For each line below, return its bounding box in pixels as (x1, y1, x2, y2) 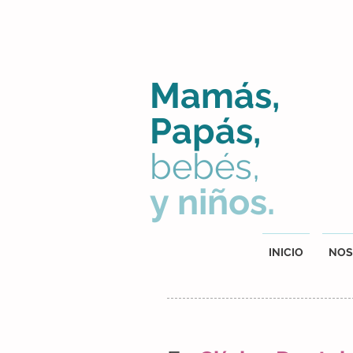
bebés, (150, 146, 269, 188)
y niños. (150, 181, 275, 223)
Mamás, (150, 75, 280, 117)
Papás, (150, 110, 261, 152)
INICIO (269, 246, 303, 258)
